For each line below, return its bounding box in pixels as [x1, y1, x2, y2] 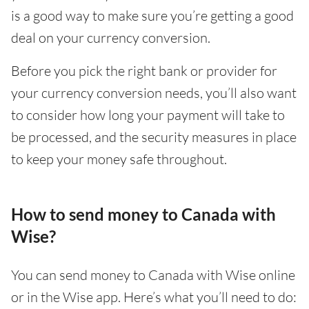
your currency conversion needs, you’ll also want [11, 83, 297, 101]
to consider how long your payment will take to [11, 106, 285, 123]
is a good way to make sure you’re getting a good [11, 6, 294, 24]
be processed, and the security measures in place [11, 128, 297, 146]
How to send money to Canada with [11, 203, 276, 224]
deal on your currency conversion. [11, 28, 210, 46]
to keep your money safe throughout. [11, 150, 227, 168]
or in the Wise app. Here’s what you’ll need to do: [11, 288, 297, 306]
